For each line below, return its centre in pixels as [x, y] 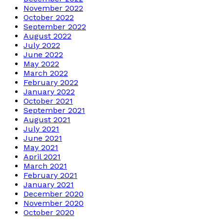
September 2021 [54, 110]
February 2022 [51, 82]
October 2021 [48, 101]
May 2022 [41, 64]
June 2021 [43, 138]
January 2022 [49, 91]
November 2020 [54, 203]
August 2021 [47, 119]
